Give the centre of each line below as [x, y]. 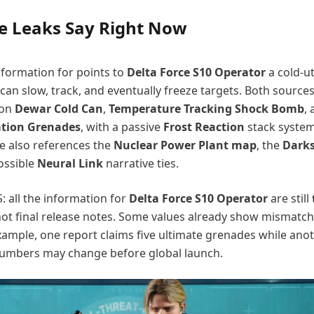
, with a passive [122, 127]
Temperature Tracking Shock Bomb [206, 109]
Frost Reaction [204, 127]
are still [290, 198]
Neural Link [70, 163]
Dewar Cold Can [59, 109]
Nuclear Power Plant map [185, 145]
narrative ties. [141, 163]
